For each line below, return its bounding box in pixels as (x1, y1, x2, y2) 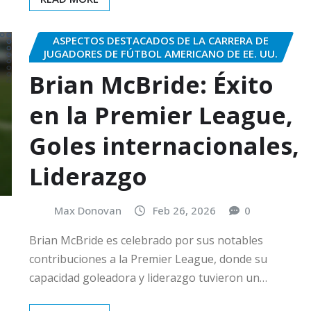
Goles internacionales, (29, 129, 299, 162)
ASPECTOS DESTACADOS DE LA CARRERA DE (52, 33, 269, 48)
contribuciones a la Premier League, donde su (29, 251, 267, 267)
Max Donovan (54, 203, 121, 217)
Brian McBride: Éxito (29, 68, 274, 101)
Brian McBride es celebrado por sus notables (29, 233, 263, 249)
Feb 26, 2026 (153, 203, 216, 217)
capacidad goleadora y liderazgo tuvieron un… (29, 270, 267, 286)
